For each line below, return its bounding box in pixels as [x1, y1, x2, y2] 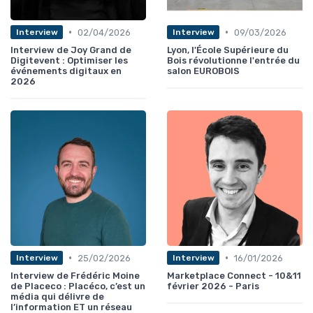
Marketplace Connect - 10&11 [167, 270, 301, 281]
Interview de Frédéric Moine [10, 270, 140, 281]
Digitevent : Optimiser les [10, 54, 128, 66]
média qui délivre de [10, 291, 104, 302]
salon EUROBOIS [167, 65, 240, 76]
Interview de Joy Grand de [10, 44, 131, 55]
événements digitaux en [10, 65, 122, 76]
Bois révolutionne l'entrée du [167, 54, 300, 66]
